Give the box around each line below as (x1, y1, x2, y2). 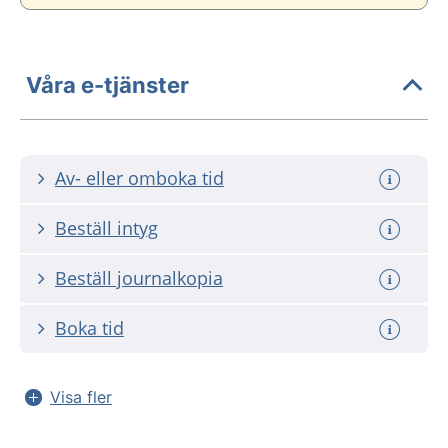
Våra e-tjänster (26, 71, 189, 98)
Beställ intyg (55, 216, 158, 240)
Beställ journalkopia (55, 266, 223, 290)
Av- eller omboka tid (55, 166, 224, 190)
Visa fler (50, 387, 112, 407)
